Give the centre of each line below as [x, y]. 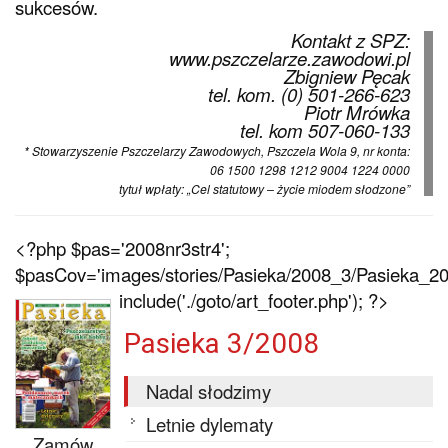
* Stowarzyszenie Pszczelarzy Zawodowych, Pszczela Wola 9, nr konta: [216, 150]
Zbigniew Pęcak [346, 75]
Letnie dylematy [210, 423]
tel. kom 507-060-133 [324, 129]
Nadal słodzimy [209, 391]
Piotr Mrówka [356, 111]
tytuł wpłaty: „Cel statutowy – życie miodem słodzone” [264, 188]
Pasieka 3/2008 [221, 344]
